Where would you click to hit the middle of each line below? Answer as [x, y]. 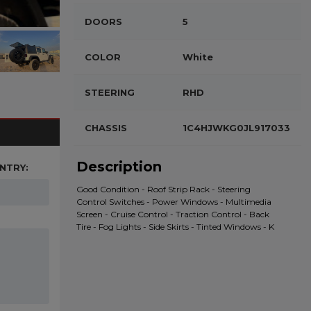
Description [119, 167]
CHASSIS [106, 128]
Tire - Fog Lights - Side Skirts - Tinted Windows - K [175, 227]
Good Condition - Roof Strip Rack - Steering [163, 189]
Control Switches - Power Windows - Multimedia [174, 202]
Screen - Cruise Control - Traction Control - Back [173, 214]
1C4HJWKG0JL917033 [236, 128]
